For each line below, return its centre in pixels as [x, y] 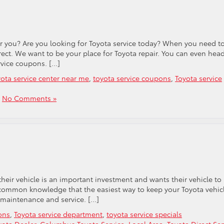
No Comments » [29, 98]
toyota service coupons [132, 78]
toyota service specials [144, 214]
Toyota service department [58, 214]
